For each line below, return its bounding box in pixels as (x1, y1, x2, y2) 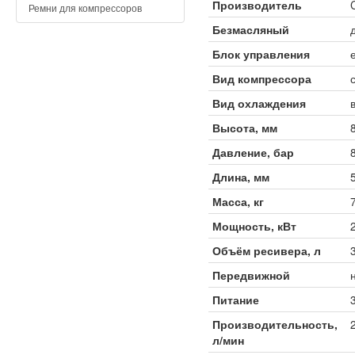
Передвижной (212, 267, 290, 284)
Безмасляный (212, 21, 289, 38)
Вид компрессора (212, 71, 311, 87)
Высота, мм (212, 120, 277, 136)
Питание (212, 292, 259, 308)
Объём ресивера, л (212, 242, 321, 259)
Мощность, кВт (212, 218, 296, 235)
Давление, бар (212, 144, 294, 161)
